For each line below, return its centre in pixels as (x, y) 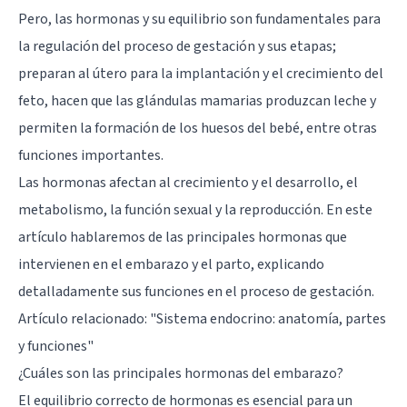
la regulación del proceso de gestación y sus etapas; (177, 46)
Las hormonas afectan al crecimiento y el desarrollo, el (188, 182)
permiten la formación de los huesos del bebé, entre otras (198, 128)
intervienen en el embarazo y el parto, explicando (171, 264)
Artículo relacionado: (84, 318)
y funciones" (56, 346)
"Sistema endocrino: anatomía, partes (268, 318)
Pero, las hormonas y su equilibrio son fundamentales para (199, 19)
